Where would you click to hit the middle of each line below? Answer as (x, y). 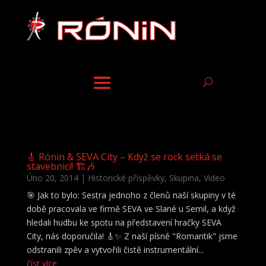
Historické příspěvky (126, 178)
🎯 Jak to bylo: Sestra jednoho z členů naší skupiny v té (131, 195)
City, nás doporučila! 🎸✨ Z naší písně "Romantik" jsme (132, 236)
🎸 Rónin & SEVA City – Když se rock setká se (124, 156)
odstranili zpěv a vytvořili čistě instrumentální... (115, 249)
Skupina (184, 178)
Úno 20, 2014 (52, 178)
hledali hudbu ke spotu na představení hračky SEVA (124, 222)
